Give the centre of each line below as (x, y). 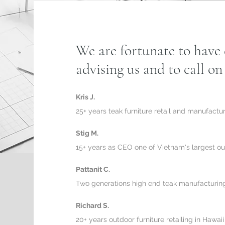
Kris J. (86, 97)
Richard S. (93, 205)
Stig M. (87, 133)
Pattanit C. (93, 169)
